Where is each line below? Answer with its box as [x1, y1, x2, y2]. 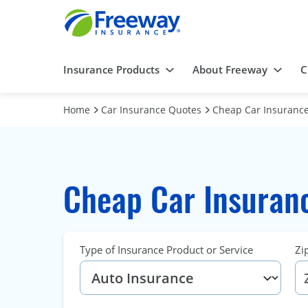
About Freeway [192, 63, 267, 77]
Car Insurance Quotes [101, 103, 201, 117]
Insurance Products [63, 63, 159, 77]
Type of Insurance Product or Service [80, 243, 253, 257]
